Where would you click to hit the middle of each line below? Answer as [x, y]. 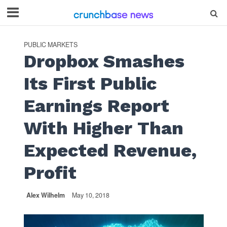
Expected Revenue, [110, 150]
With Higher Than [103, 128]
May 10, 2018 [90, 195]
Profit [50, 173]
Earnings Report [96, 106]
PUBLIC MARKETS [50, 45]
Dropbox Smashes [104, 61]
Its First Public [90, 84]
